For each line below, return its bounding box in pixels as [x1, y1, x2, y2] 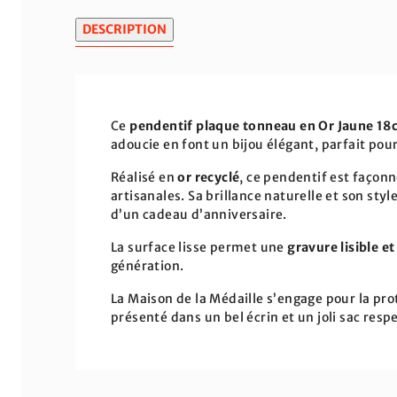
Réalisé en [111, 169, 178, 185]
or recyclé [177, 169, 240, 185]
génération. [111, 258, 184, 274]
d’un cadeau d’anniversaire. [111, 206, 287, 222]
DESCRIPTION [82, 21, 167, 37]
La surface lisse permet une [111, 239, 288, 255]
